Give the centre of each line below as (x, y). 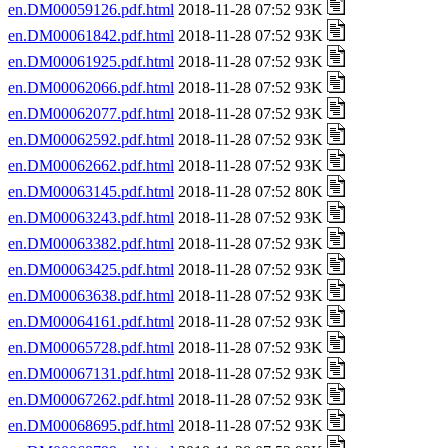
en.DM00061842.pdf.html (91, 35)
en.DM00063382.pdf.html (91, 243)
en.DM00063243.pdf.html (91, 217)
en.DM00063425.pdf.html (91, 269)
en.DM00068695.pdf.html (91, 425)
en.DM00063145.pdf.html (91, 191)
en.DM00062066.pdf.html (91, 87)
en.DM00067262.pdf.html (91, 399)
